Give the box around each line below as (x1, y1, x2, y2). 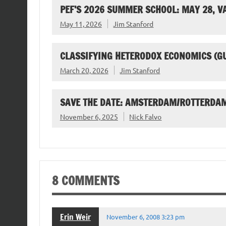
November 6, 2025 (60, 111, 118, 121)
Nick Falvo (129, 111, 162, 121)
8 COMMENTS (51, 172, 120, 189)
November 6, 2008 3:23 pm (106, 212, 185, 221)
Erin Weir (60, 211, 91, 222)
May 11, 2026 (60, 19, 102, 29)
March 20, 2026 (60, 65, 108, 75)
